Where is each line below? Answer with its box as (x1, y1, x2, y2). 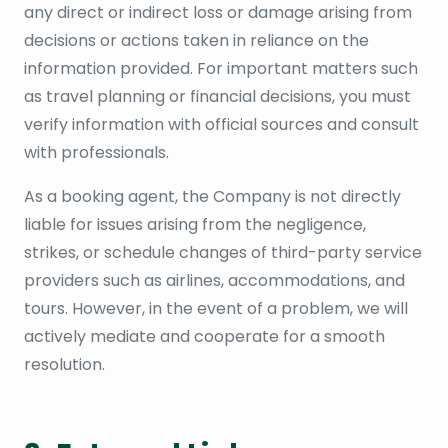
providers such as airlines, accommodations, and (24, 268, 405, 292)
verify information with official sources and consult (24, 112, 419, 136)
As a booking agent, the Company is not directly (24, 184, 401, 208)
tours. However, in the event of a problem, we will (24, 296, 408, 320)
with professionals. (24, 140, 169, 164)
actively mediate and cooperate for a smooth (24, 324, 385, 348)
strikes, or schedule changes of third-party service (24, 240, 422, 264)
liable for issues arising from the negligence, (24, 212, 366, 236)
